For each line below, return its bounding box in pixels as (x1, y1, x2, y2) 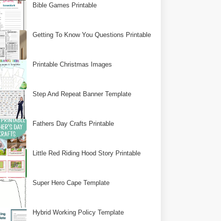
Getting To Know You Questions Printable (33, 31, 151, 38)
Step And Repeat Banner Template (33, 90, 132, 98)
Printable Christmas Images (33, 61, 112, 68)
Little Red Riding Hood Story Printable (33, 149, 141, 157)
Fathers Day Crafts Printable (33, 120, 114, 127)
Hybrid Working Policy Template (33, 209, 124, 216)
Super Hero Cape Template (33, 179, 110, 186)
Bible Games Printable (33, 1, 97, 9)
